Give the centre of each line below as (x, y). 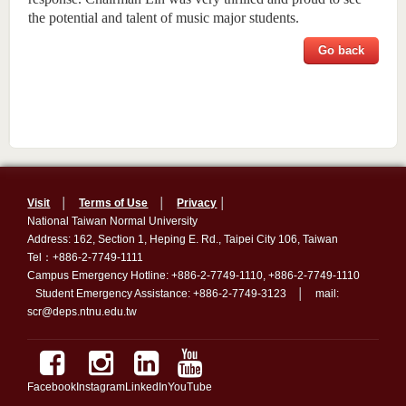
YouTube (190, 387)
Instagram (101, 387)
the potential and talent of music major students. (163, 18)
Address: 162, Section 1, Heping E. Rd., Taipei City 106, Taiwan (199, 239)
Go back (342, 51)
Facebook (52, 387)
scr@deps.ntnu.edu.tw (82, 312)
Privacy (197, 203)
